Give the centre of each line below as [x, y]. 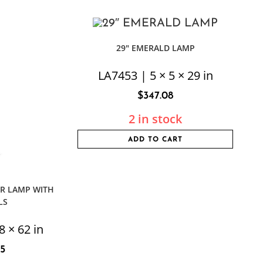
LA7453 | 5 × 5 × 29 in [155, 76]
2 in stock [155, 119]
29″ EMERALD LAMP [155, 48]
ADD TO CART [155, 140]
